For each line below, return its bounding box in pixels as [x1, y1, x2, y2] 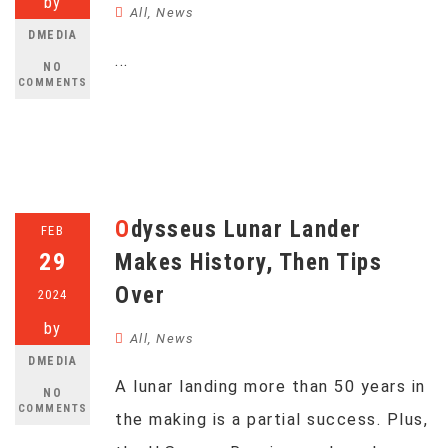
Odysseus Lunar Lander [115, 216, 131, 243]
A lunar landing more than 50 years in [115, 377, 426, 396]
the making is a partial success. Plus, [115, 410, 428, 429]
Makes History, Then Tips [115, 249, 382, 276]
